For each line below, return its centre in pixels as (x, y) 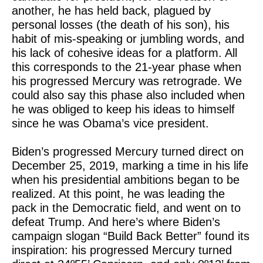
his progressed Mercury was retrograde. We (127, 81)
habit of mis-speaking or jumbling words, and (128, 39)
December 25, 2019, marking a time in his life (130, 166)
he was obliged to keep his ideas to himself (123, 109)
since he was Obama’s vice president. (110, 123)
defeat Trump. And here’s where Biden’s (116, 222)
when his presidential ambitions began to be (126, 180)
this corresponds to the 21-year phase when (127, 67)
